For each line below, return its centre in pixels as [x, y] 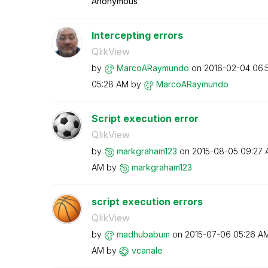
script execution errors [147, 202]
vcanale [147, 250]
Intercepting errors [137, 35]
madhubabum [143, 234]
